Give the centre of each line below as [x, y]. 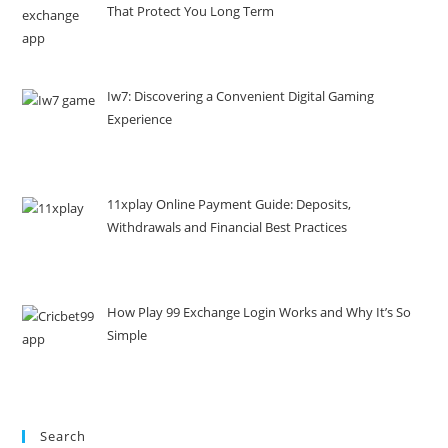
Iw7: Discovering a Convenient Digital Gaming [241, 95]
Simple [127, 335]
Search [63, 435]
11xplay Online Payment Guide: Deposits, [229, 204]
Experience [140, 118]
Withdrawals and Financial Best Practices [227, 227]
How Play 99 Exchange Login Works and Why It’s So [259, 312]
